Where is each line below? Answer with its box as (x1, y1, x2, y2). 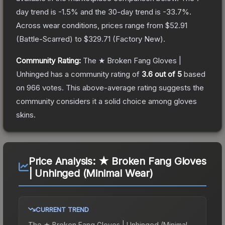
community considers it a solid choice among (16, 96, 174, 106)
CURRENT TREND (36, 205, 89, 213)
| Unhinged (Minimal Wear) (28, 167, 153, 179)
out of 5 (153, 69, 182, 79)
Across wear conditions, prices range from (16, 20, 165, 30)
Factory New (116, 34, 160, 44)
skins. (16, 109, 36, 120)
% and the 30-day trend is (71, 7, 163, 17)
